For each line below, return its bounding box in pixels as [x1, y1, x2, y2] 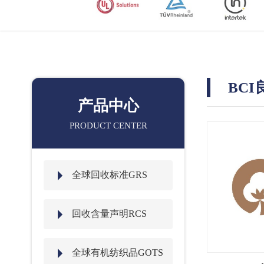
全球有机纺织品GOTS [71, 247, 163, 258]
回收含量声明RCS [71, 209, 147, 219]
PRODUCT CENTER [69, 121, 147, 130]
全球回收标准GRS [71, 170, 147, 180]
